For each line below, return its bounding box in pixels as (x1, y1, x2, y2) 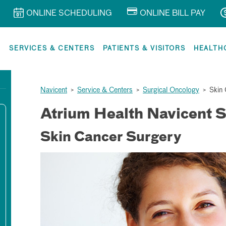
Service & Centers (77, 87, 133, 94)
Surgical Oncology (143, 87, 199, 94)
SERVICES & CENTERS (9, 45, 95, 52)
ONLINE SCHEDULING (26, 10, 112, 18)
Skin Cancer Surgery (40, 131, 182, 144)
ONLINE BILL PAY (140, 10, 205, 18)
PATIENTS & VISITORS (102, 45, 186, 52)
